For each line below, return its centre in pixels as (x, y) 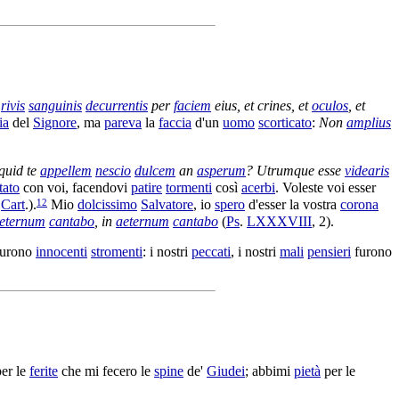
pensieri (329, 251)
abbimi (271, 370)
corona (359, 205)
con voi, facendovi (75, 188)
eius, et (234, 106)
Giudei (226, 370)
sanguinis (55, 106)
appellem (66, 170)
